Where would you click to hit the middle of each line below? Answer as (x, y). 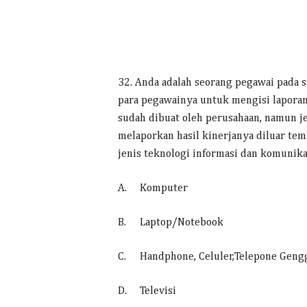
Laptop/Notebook (182, 223)
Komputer (164, 188)
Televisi (158, 291)
